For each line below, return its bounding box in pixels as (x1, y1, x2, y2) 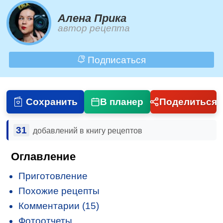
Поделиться (159, 96, 217, 107)
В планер (100, 96, 144, 107)
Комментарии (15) (18, 201, 100, 212)
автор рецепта (58, 22, 130, 33)
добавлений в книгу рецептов (32, 126, 142, 135)
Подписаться (85, 54, 146, 65)
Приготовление (18, 171, 88, 182)
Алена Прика (58, 11, 127, 24)
